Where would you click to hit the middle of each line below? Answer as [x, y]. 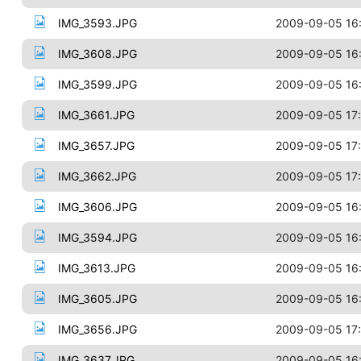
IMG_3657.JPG [96, 145]
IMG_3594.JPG [97, 237]
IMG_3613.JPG [96, 268]
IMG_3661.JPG [96, 115]
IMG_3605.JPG [97, 299]
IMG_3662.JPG [97, 176]
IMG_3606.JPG [97, 207]
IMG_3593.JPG [97, 23]
